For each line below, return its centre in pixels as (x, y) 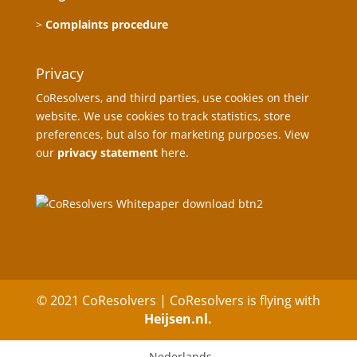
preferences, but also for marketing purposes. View (172, 134)
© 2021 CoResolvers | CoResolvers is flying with (178, 301)
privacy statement (107, 152)
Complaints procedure (106, 24)
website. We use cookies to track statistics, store (163, 116)
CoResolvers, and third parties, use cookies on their (172, 97)
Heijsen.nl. (178, 319)
